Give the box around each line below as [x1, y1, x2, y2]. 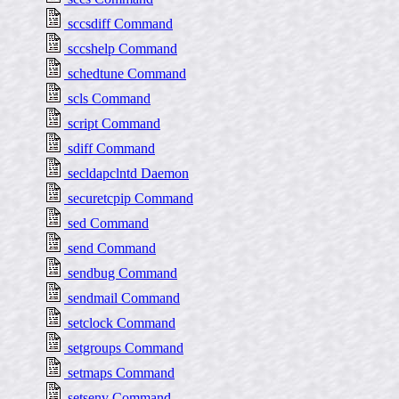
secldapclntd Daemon [64, 166, 189, 181]
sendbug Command [64, 265, 177, 281]
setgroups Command [64, 340, 183, 355]
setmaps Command [64, 365, 175, 380]
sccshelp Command [64, 41, 177, 56]
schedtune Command [64, 66, 186, 81]
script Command [64, 116, 160, 131]
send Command [64, 240, 156, 256]
